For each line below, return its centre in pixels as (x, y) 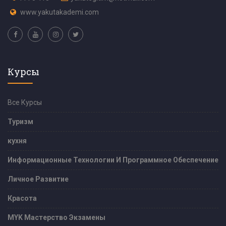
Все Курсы (25, 102)
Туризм (20, 121)
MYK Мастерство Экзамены (56, 217)
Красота (22, 198)
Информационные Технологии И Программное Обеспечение (113, 160)
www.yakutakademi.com (60, 12)
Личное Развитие (38, 179)
